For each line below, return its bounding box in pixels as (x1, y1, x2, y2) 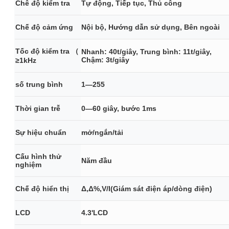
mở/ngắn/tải (81, 128, 123, 136)
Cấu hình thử (15, 152, 61, 161)
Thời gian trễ (15, 104, 60, 112)
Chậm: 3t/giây (81, 56, 129, 64)
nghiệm (15, 161, 41, 169)
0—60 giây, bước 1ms (81, 104, 156, 112)
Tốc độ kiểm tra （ (15, 47, 79, 55)
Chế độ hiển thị (15, 185, 69, 193)
